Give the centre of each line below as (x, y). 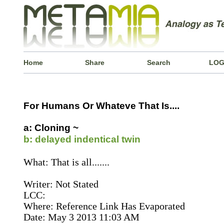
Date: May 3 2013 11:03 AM (81, 217)
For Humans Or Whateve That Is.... (101, 106)
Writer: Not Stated (61, 184)
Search (159, 62)
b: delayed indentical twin (82, 139)
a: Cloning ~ (51, 128)
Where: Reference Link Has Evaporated (104, 206)
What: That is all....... (66, 162)
